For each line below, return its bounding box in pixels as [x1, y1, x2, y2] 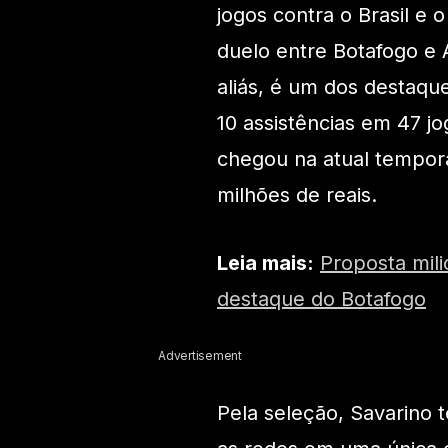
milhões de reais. [217, 183, 377, 208]
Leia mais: [217, 251, 314, 276]
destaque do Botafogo [217, 287, 426, 312]
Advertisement [158, 348, 242, 364]
